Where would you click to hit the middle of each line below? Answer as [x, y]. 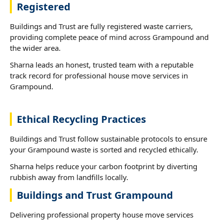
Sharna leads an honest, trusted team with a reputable [102, 64]
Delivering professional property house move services [102, 214]
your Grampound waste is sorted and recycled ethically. [104, 149]
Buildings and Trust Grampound [95, 195]
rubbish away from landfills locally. [69, 177]
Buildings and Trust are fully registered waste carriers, [101, 26]
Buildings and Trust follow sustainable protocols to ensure [109, 138]
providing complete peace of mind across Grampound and [109, 37]
